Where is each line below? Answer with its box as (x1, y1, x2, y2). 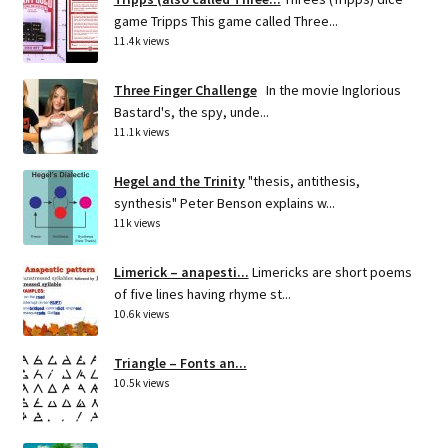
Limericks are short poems (251, 262, 412, 281)
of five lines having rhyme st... (113, 284, 291, 303)
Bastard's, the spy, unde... (113, 102, 269, 121)
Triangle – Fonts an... (113, 353, 247, 372)
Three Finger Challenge (113, 80, 257, 99)
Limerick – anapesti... (113, 262, 249, 281)
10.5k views (113, 375, 169, 390)
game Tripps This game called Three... (113, 11, 338, 30)
